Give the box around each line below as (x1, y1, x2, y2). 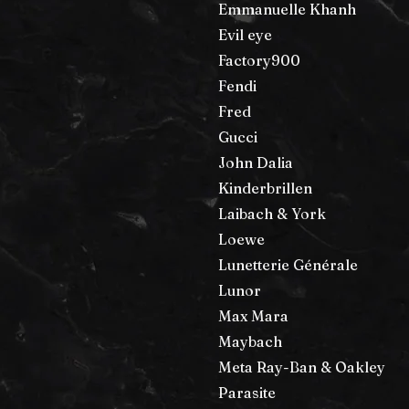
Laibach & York (218, 204, 326, 223)
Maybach (218, 331, 282, 351)
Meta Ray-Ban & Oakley (218, 357, 385, 376)
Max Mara (218, 306, 288, 325)
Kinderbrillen (218, 178, 312, 197)
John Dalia (218, 152, 293, 172)
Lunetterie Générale (218, 255, 358, 274)
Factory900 (218, 50, 300, 69)
